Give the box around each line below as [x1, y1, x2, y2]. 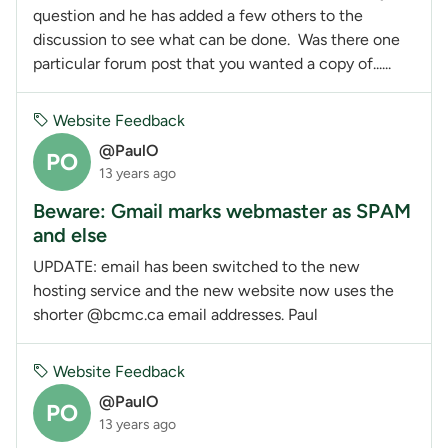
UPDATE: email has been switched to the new [33, 256, 360, 276]
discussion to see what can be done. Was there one [33, 29, 400, 49]
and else [33, 222, 107, 247]
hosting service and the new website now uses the [33, 280, 394, 300]
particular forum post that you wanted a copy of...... [33, 53, 391, 73]
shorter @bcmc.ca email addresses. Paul [33, 304, 318, 324]
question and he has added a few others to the [33, 5, 363, 25]
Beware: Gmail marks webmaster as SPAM [33, 198, 411, 223]
